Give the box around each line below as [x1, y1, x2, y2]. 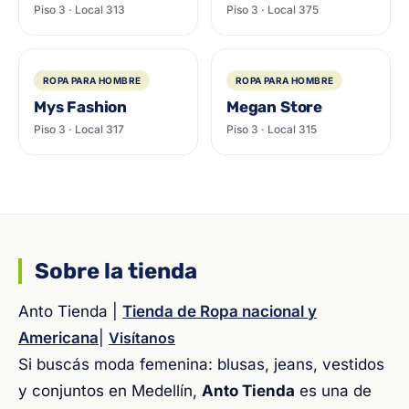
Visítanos [109, 329, 175, 347]
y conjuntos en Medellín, [18, 382, 202, 400]
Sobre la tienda [35, 258, 197, 284]
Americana [18, 329, 99, 347]
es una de [295, 382, 372, 400]
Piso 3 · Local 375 [226, 3, 319, 16]
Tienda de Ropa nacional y [122, 302, 317, 320]
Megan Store [226, 98, 323, 116]
